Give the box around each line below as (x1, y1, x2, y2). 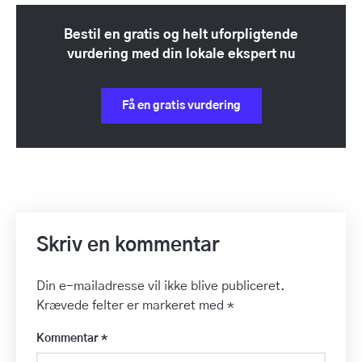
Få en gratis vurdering (121, 99, 241, 112)
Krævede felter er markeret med (36, 298, 227, 312)
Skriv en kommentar (36, 235, 219, 255)
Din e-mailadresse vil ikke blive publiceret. (36, 279, 285, 293)
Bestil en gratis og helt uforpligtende (64, 27, 298, 41)
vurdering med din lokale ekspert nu (66, 47, 296, 61)
